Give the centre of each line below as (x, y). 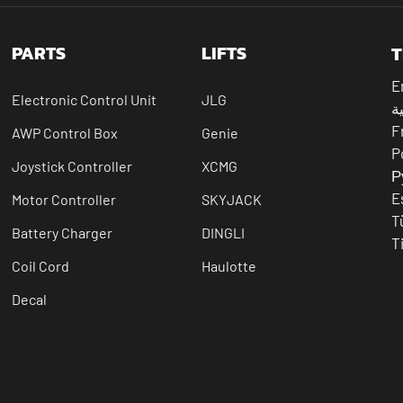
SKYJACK (232, 199)
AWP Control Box (65, 132)
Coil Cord (41, 265)
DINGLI (224, 232)
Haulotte (229, 265)
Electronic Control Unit (85, 99)
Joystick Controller (72, 166)
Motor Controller (64, 199)
